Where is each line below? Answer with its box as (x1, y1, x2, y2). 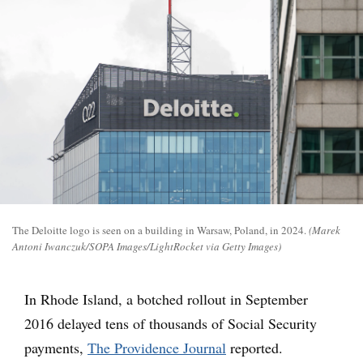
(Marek (309, 222, 340, 237)
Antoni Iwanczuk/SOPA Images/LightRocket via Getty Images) (12, 238, 281, 254)
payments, (24, 337, 88, 357)
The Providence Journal (88, 337, 226, 357)
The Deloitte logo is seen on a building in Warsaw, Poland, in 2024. (12, 222, 306, 237)
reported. (226, 337, 283, 357)
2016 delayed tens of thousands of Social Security (24, 313, 317, 333)
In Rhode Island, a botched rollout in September (24, 288, 308, 309)
